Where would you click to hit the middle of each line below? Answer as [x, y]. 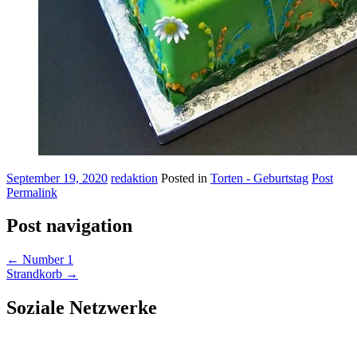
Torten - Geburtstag [259, 178]
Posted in [186, 178]
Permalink [32, 192]
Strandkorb [36, 274]
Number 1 [46, 260]
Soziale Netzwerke [82, 308]
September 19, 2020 [57, 178]
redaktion [134, 178]
